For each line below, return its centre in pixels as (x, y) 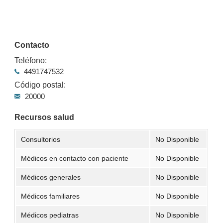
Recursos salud (45, 117)
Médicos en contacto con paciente (75, 158)
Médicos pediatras (50, 215)
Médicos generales (51, 177)
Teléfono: (31, 61)
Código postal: (40, 85)
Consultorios (41, 139)
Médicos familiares (51, 196)
